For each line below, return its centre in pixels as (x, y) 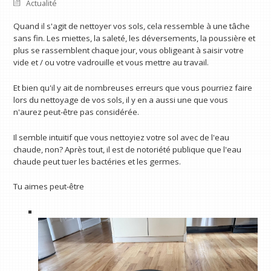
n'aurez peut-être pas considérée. (77, 112)
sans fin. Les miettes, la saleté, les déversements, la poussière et (135, 38)
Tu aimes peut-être (49, 187)
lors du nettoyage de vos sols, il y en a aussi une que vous (121, 100)
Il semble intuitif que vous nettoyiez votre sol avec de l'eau (122, 137)
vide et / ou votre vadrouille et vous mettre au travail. (111, 63)
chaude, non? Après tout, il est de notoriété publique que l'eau (128, 149)
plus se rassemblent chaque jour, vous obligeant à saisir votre (129, 51)
